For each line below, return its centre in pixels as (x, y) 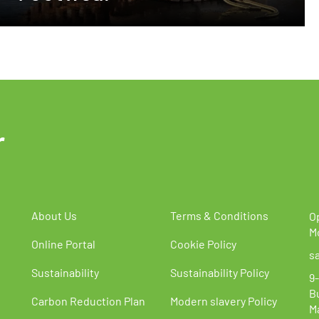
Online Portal (63, 244)
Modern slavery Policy (224, 300)
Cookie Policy (203, 244)
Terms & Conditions (219, 215)
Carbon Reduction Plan (88, 300)
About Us (54, 215)
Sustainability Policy (220, 272)
